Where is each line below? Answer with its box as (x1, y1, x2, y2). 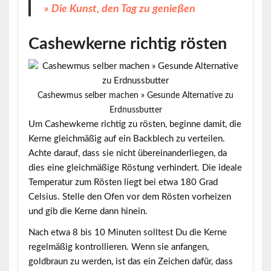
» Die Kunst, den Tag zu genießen (44, 3, 196, 15)
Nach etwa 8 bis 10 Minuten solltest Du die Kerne (28, 228, 227, 238)
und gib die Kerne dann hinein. (28, 206, 148, 216)
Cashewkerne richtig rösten (28, 36, 227, 53)
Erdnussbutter (109, 105, 162, 114)
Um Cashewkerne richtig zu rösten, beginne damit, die (28, 119, 241, 129)
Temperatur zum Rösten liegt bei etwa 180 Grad (28, 177, 218, 187)
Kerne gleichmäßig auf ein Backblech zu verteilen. (28, 134, 225, 143)
